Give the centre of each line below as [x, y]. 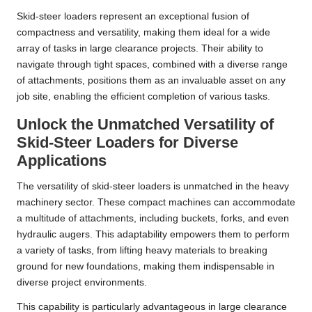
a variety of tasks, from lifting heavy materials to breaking [142, 251]
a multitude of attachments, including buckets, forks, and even [153, 219]
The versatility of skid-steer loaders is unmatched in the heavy [153, 187]
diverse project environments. [82, 283]
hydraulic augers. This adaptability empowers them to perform [153, 235]
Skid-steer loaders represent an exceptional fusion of [133, 17]
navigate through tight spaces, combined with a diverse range [152, 65]
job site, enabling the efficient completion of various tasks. [143, 97]
